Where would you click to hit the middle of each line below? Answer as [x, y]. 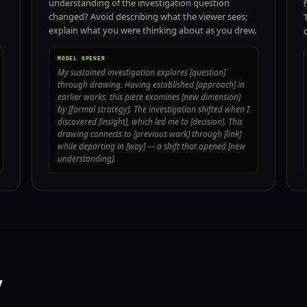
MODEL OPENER [82, 58]
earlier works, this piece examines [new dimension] [149, 96]
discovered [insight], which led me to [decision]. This [150, 121]
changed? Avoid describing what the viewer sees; [148, 16]
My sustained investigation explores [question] [142, 72]
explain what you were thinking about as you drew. [152, 30]
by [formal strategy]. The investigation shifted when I [153, 109]
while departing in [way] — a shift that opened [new [151, 146]
